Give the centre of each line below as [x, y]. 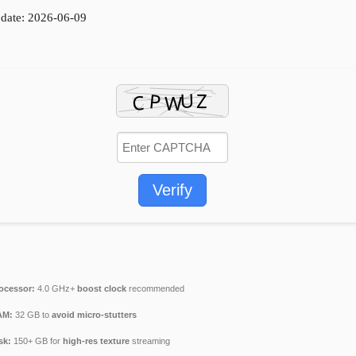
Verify [172, 190]
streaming [149, 341]
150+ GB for [37, 341]
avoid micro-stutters [94, 314]
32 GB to [32, 314]
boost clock [101, 288]
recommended [155, 288]
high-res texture [96, 341]
